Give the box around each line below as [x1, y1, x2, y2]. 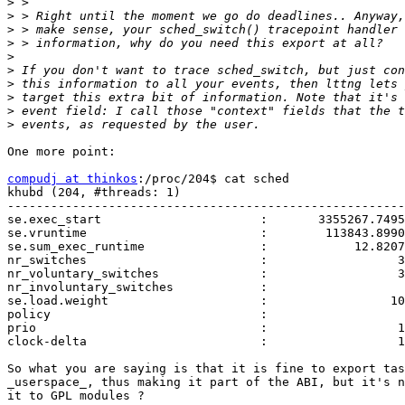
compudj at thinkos [7, 172, 137, 186]
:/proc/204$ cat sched [137, 172, 289, 186]
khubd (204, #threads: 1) [7, 185, 181, 200]
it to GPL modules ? [7, 389, 145, 403]
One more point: [7, 145, 116, 159]
